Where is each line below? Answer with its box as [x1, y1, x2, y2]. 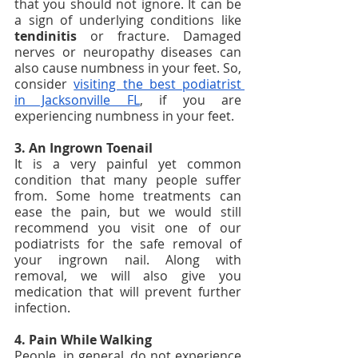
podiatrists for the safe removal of [14, 235, 241, 253]
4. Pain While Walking [14, 331, 152, 349]
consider [14, 75, 74, 93]
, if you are [139, 91, 242, 109]
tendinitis [14, 27, 77, 46]
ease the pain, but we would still [14, 203, 241, 221]
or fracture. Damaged [77, 27, 241, 46]
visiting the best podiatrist [74, 75, 241, 93]
